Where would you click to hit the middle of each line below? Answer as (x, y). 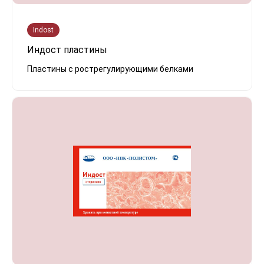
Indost (43, 30)
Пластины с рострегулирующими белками (110, 69)
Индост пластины (67, 50)
